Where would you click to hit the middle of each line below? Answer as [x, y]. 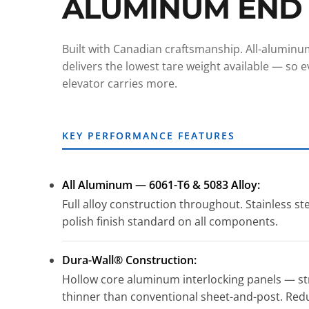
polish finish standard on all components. [170, 221]
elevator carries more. [120, 83]
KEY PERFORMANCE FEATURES [149, 135]
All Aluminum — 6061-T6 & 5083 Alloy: [161, 185]
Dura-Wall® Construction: [130, 260]
